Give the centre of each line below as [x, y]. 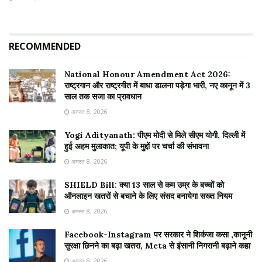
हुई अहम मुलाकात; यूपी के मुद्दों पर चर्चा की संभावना [137, 146]
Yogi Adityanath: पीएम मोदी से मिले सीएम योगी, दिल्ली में [155, 135]
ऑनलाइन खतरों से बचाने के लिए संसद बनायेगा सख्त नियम [148, 196]
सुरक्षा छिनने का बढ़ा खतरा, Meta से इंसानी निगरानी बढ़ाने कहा [157, 246]
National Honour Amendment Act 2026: [147, 74]
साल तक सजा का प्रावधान [103, 96]
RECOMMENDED [45, 46]
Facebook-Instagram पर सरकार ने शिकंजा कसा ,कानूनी [158, 235]
